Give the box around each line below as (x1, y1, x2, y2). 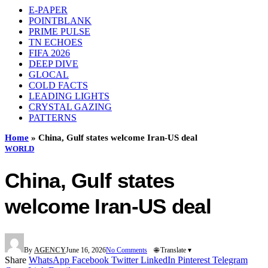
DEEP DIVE (29, 59, 78, 69)
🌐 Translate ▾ (154, 245, 191, 254)
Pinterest (178, 254, 210, 265)
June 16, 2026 (66, 245, 106, 254)
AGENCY (34, 245, 66, 254)
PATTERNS (29, 112, 77, 123)
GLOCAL (29, 69, 69, 80)
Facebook (72, 254, 109, 265)
